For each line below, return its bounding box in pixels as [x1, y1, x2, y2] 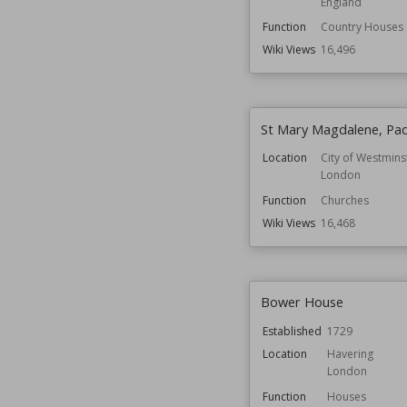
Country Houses [320, 19, 403, 35]
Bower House [260, 293, 343, 312]
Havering [326, 345, 373, 362]
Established [262, 323, 322, 339]
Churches [320, 192, 369, 208]
